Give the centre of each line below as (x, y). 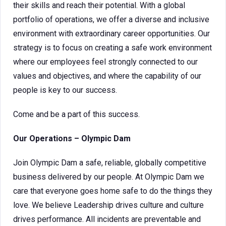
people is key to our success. (65, 90)
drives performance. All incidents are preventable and (107, 219)
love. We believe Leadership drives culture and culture (108, 205)
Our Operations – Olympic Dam (72, 138)
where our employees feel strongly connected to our (105, 62)
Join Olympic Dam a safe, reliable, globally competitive (110, 163)
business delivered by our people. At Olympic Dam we (109, 177)
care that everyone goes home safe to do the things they (113, 191)
